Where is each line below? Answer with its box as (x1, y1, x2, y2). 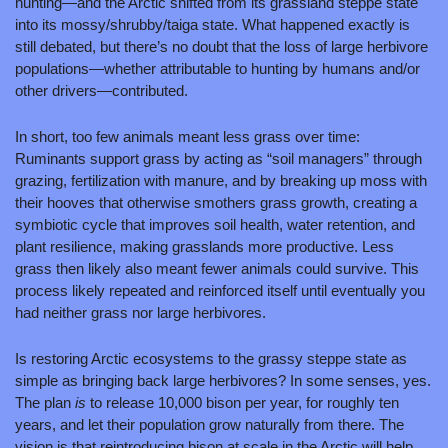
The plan (15, 394, 75, 412)
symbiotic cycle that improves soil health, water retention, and (15, 216, 415, 234)
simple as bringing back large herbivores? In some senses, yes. (15, 372, 431, 390)
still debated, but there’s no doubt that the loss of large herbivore (15, 38, 428, 56)
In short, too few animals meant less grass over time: (15, 128, 360, 146)
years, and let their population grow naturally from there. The (15, 416, 404, 434)
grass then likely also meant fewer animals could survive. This (15, 260, 419, 278)
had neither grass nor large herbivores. (15, 304, 266, 322)
